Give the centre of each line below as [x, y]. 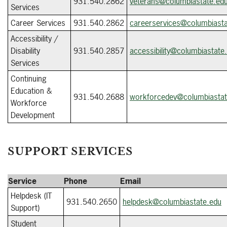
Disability [25, 51]
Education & [31, 91]
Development [33, 115]
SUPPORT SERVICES [70, 151]
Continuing [29, 79]
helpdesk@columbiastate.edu [172, 202]
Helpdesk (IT [31, 196]
